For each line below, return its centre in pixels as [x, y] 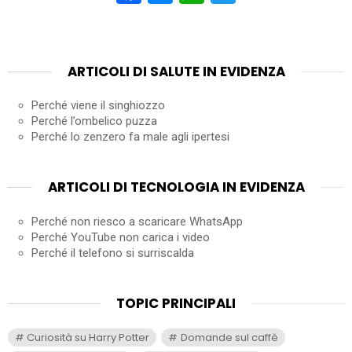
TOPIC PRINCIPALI [176, 303]
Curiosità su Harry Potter [88, 338]
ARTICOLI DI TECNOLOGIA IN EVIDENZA [176, 187]
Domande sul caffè [229, 338]
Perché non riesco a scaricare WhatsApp [137, 221]
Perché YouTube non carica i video [121, 237]
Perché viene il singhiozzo [98, 106]
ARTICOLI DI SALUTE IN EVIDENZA [176, 71]
